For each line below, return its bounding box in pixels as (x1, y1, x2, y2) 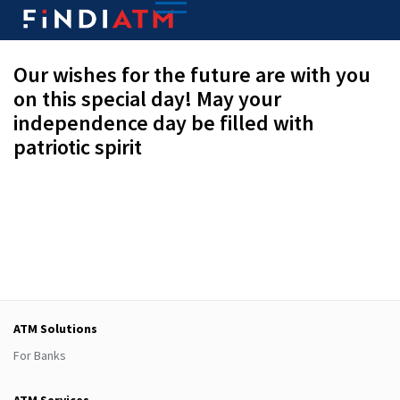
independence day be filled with (13, 109, 314, 137)
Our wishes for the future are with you (13, 61, 371, 88)
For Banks (13, 347, 66, 363)
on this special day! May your (13, 85, 281, 112)
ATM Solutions (13, 321, 97, 337)
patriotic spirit (13, 133, 142, 161)
